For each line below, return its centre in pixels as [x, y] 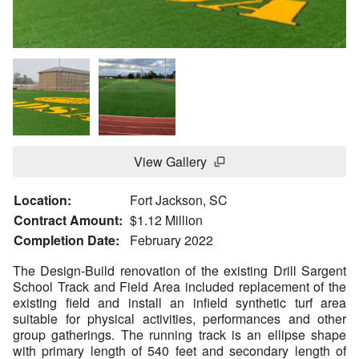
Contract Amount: [68, 220]
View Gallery [170, 162]
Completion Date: [67, 240]
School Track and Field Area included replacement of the [179, 287]
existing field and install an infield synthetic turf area [179, 303]
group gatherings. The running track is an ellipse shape [179, 335]
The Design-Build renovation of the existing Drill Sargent [179, 271]
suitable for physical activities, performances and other [179, 319]
